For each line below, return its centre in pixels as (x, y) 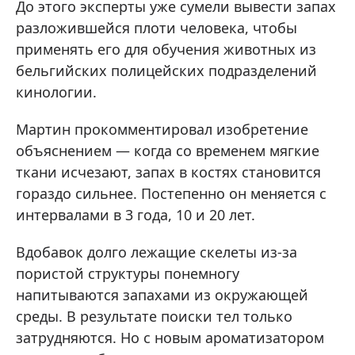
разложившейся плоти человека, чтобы (157, 28)
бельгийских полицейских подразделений (166, 71)
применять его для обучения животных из (166, 50)
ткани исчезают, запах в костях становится (168, 172)
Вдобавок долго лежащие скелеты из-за (157, 252)
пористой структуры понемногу (128, 274)
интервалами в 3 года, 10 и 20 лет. (136, 215)
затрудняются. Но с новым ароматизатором (170, 338)
